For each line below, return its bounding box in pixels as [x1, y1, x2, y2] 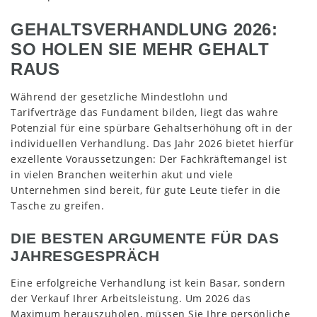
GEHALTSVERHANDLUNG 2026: [11, 19, 277, 39]
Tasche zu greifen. [11, 198, 104, 212]
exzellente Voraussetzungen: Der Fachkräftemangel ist [11, 151, 287, 166]
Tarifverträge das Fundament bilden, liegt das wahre [11, 105, 279, 119]
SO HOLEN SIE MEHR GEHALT [11, 39, 269, 59]
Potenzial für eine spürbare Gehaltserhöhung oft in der [11, 120, 292, 134]
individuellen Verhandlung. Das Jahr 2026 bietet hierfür [11, 136, 294, 150]
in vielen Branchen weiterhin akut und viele [11, 167, 234, 181]
